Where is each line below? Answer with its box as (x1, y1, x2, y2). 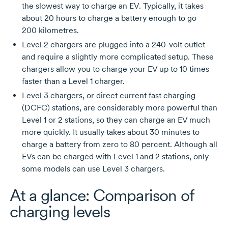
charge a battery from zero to (21, 139, 130, 149)
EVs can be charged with (21, 151, 113, 161)
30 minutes (149, 127, 190, 137)
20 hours (44, 13, 76, 23)
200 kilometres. (21, 25, 79, 35)
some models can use (21, 163, 102, 174)
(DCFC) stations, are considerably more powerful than (21, 102, 217, 112)
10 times (179, 64, 209, 74)
